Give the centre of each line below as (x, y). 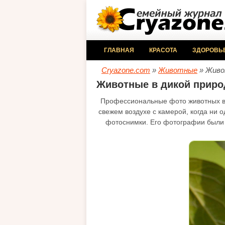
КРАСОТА (163, 50)
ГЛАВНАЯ (119, 50)
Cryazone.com (126, 70)
